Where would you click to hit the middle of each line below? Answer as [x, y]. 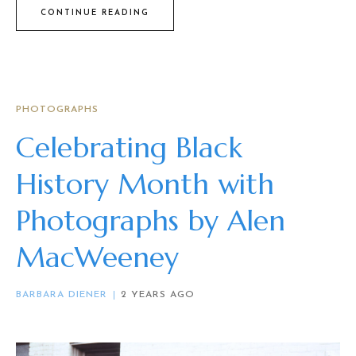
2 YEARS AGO [158, 295]
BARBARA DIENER [62, 295]
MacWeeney [97, 257]
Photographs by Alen [151, 221]
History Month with [145, 184]
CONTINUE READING [95, 13]
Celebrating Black [129, 148]
